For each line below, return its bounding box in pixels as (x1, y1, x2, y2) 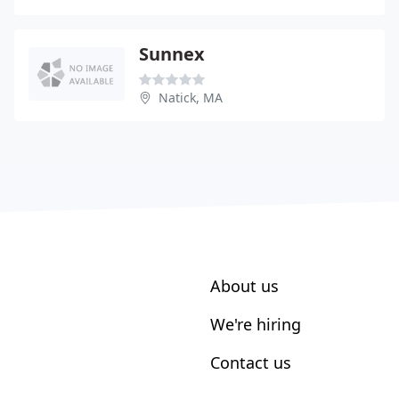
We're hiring (210, 313, 301, 335)
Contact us (210, 351, 291, 373)
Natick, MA (159, 88, 223, 106)
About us (210, 274, 279, 297)
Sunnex (139, 41, 205, 66)
